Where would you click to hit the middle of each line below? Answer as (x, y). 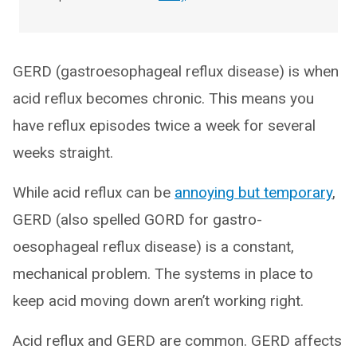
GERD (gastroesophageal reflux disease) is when (176, 72)
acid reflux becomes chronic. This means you (163, 99)
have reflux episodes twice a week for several (164, 126)
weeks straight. (63, 153)
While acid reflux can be (94, 193)
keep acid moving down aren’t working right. (158, 301)
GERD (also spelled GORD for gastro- (137, 220)
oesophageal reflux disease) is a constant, (153, 247)
